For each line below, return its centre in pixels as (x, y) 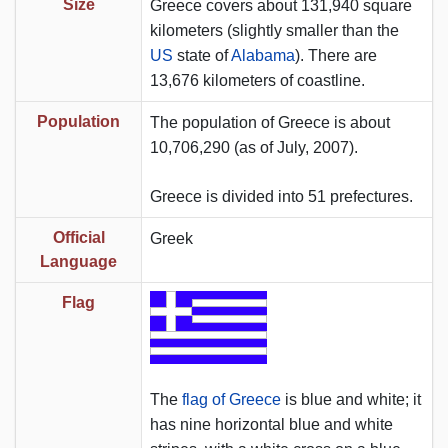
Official (78, 237)
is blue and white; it (351, 399)
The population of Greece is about (270, 122)
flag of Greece (231, 399)
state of (202, 55)
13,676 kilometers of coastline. (257, 80)
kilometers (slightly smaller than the (274, 30)
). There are (336, 55)
